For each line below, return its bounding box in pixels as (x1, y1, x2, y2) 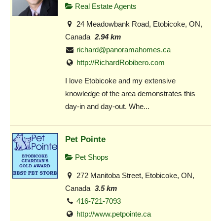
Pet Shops (73, 153, 109, 162)
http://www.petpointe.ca (76, 209, 151, 218)
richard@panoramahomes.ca (76, 45, 171, 54)
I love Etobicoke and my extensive (65, 76, 176, 85)
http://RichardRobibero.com (76, 58, 165, 67)
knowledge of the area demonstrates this (65, 89, 195, 98)
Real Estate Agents (73, 1, 137, 10)
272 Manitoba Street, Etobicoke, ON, (74, 171, 195, 180)
